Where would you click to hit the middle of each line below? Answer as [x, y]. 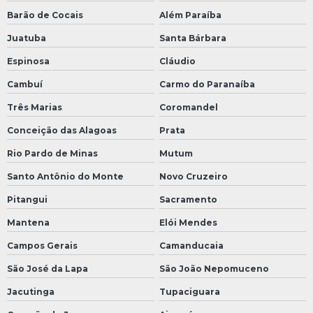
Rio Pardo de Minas [52, 154]
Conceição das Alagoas [62, 131]
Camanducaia [191, 246]
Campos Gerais [42, 246]
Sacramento [188, 200]
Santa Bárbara [192, 38]
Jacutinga [31, 292]
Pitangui [27, 200]
